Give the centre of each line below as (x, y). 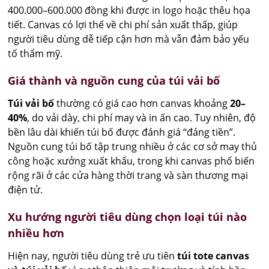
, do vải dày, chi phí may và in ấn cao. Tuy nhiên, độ (142, 117)
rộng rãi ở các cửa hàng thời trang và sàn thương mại (128, 175)
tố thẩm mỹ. (35, 53)
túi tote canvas (213, 255)
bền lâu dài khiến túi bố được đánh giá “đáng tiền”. (122, 132)
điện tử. (26, 189)
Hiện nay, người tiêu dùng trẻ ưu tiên (93, 255)
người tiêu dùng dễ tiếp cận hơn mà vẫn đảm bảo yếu (129, 39)
